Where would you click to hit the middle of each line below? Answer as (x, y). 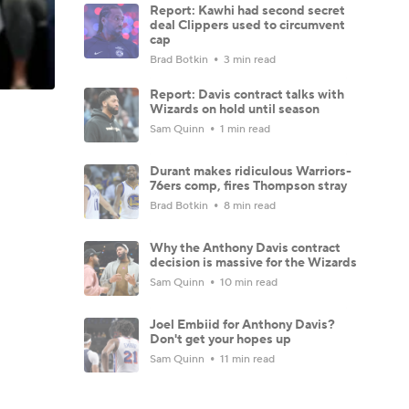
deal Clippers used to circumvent (247, 25)
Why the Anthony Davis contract (245, 248)
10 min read (247, 282)
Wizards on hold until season (235, 109)
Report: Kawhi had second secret (247, 10)
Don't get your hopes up (220, 339)
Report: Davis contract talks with (247, 94)
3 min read (248, 59)
